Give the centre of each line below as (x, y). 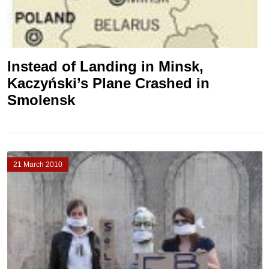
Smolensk (41, 100)
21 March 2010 (38, 165)
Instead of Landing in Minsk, (105, 66)
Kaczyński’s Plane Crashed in (108, 83)
